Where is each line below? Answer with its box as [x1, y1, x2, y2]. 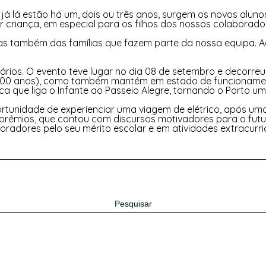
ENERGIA [21, 30, 55, 41]
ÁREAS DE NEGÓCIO [76, 30, 154, 41]
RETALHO [175, 30, 211, 41]
